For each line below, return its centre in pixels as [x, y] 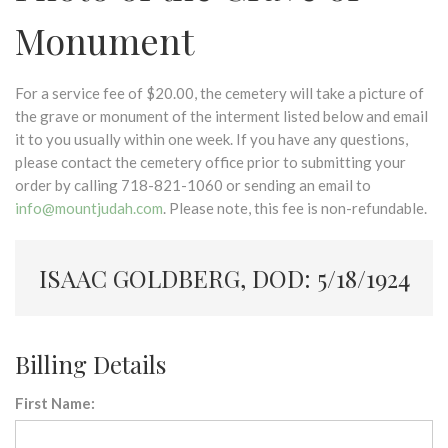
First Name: [55, 403]
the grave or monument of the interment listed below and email [221, 116]
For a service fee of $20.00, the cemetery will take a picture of [219, 93]
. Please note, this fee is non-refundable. [295, 208]
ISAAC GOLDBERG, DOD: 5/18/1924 [224, 278]
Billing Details [90, 364]
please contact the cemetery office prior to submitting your [210, 162]
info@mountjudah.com [89, 208]
